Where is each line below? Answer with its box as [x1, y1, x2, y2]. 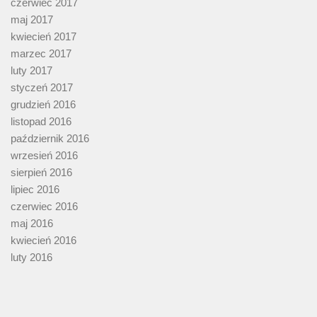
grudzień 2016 [11, 98, 76, 111]
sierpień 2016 [11, 166, 72, 179]
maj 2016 [11, 217, 53, 230]
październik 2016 [11, 132, 89, 145]
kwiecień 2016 [11, 234, 76, 247]
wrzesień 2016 [11, 149, 78, 162]
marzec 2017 [11, 47, 71, 60]
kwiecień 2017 [11, 30, 76, 43]
